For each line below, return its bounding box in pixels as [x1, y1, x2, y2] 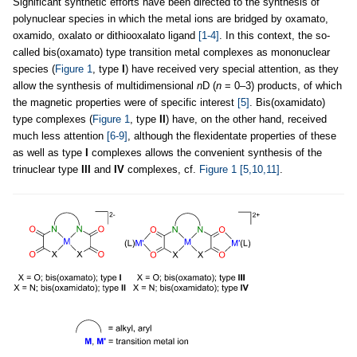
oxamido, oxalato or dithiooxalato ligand [13, 29, 198, 41]
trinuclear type [13, 163, 81, 175]
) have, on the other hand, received [166, 113, 327, 125]
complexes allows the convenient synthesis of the [88, 147, 322, 159]
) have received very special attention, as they [125, 63, 339, 75]
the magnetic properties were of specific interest [13, 96, 237, 108]
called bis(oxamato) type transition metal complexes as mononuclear [13, 46, 330, 58]
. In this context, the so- [219, 29, 330, 41]
